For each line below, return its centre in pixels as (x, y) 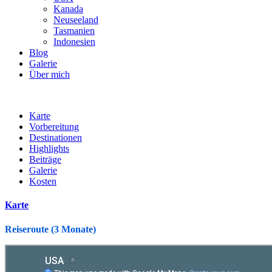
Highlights (49, 148)
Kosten (43, 181)
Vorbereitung (54, 127)
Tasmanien (74, 31)
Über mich (49, 74)
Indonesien (74, 42)
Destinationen (56, 138)
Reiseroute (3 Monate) (50, 229)
